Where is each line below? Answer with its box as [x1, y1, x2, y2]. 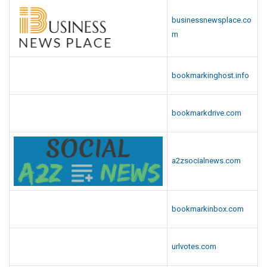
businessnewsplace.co [172, 15, 252, 24]
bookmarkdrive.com [172, 108, 241, 117]
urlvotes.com [172, 241, 216, 251]
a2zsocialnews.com [172, 156, 241, 165]
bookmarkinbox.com [172, 204, 244, 213]
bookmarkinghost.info [172, 70, 249, 80]
